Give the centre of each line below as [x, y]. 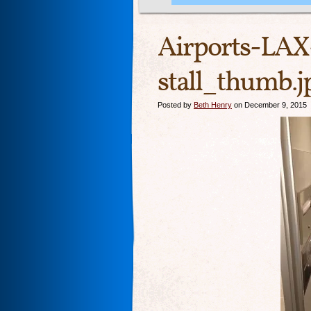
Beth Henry [213, 105]
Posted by [176, 105]
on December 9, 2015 [269, 105]
